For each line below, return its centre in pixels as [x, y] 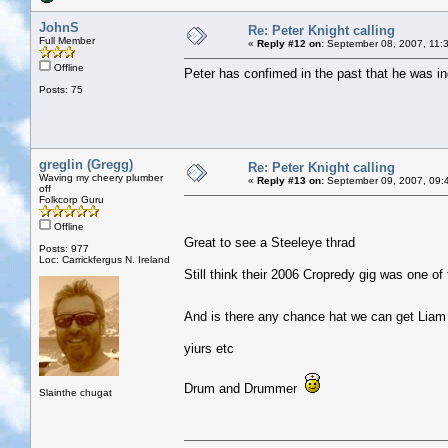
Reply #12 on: [290, 43]
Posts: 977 [64, 248]
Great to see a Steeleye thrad [269, 242]
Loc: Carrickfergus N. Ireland [104, 259]
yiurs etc [209, 348]
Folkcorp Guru [71, 199]
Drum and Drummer [244, 388]
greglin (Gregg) [86, 164]
